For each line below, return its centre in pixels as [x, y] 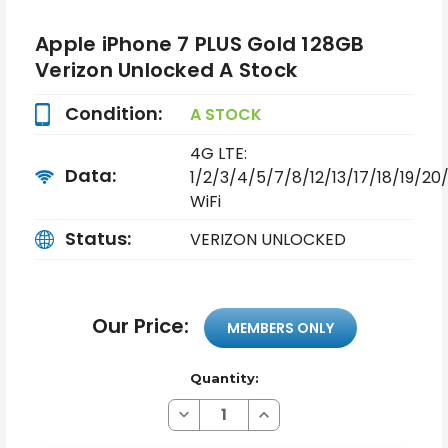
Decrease [207, 411]
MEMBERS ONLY [280, 327]
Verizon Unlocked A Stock [166, 69]
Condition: [113, 113]
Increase [284, 411]
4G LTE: [218, 153]
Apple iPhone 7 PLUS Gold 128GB [200, 43]
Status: [98, 238]
